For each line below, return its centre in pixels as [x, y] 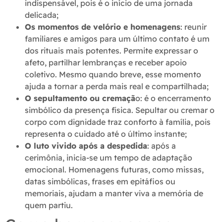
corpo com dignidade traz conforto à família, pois [118, 122]
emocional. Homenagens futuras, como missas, [114, 170]
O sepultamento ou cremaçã [80, 98]
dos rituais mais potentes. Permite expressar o [111, 51]
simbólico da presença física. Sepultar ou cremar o [120, 110]
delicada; [42, 15]
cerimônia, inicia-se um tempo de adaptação [109, 158]
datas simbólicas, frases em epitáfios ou [100, 182]
